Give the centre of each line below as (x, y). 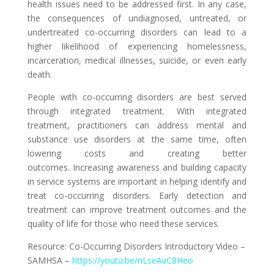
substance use (61, 139)
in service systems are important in (98, 181)
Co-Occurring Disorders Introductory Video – (157, 246)
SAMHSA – (50, 260)
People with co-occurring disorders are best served (137, 97)
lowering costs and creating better (137, 153)
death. (39, 74)
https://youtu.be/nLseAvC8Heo (132, 260)
